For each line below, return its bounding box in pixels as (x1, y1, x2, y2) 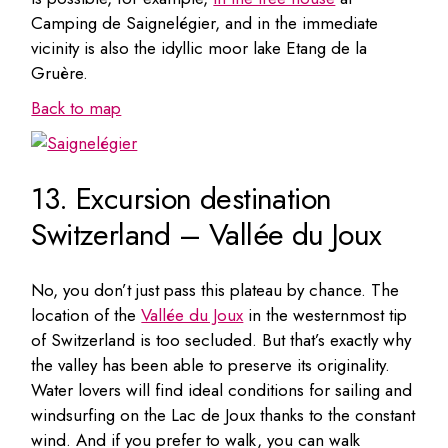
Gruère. (31, 60, 89, 85)
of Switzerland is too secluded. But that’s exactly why (31, 327, 412, 352)
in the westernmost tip (243, 302, 408, 327)
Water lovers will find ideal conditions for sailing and (31, 377, 413, 402)
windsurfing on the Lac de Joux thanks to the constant (31, 402, 416, 427)
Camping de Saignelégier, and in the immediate (31, 10, 379, 35)
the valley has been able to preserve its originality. (31, 352, 391, 377)
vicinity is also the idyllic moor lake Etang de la (31, 35, 368, 60)
